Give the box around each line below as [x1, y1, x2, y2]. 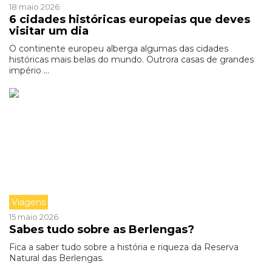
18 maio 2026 [9, 2, 59, 12]
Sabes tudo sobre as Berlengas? [9, 223, 194, 236]
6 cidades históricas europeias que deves [9, 13, 250, 26]
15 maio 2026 [9, 212, 58, 222]
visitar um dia [9, 24, 89, 38]
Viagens [12, 197, 46, 208]
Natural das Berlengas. [9, 253, 104, 263]
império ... [9, 65, 49, 76]
